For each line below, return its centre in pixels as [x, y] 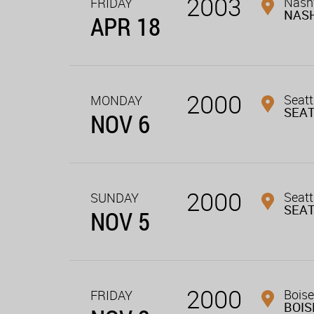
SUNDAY [115, 198]
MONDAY [116, 101]
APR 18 [125, 27]
